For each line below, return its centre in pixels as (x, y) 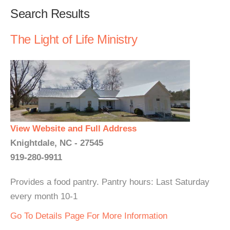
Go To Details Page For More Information (89, 216)
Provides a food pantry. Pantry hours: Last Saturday (110, 182)
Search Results (50, 14)
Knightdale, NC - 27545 (57, 143)
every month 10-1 (44, 196)
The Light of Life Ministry (74, 39)
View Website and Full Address (73, 129)
